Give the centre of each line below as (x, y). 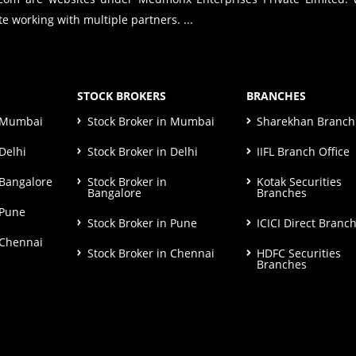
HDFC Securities (299, 253)
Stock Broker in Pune (142, 223)
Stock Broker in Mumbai (151, 122)
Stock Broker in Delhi (142, 152)
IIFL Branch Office (304, 152)
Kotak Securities (300, 182)
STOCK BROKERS (121, 96)
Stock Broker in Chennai (151, 253)
